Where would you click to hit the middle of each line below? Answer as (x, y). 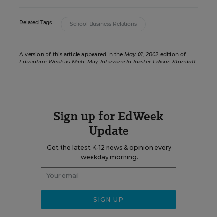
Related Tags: (36, 23)
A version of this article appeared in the (72, 54)
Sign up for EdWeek (108, 116)
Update (108, 131)
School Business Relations (103, 24)
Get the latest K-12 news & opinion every (109, 147)
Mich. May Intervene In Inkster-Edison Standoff (134, 62)
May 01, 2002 (141, 54)
